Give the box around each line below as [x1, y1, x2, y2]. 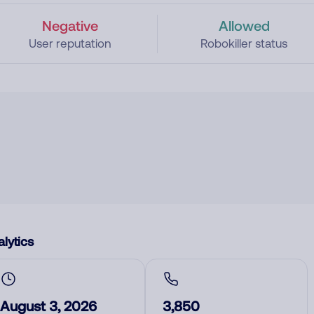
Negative [41, 17, 98, 34]
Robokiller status [200, 36, 288, 50]
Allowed [218, 17, 270, 34]
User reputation [28, 36, 111, 50]
